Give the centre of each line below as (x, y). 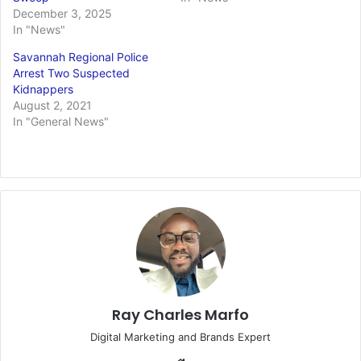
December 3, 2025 (62, 14)
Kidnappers (43, 89)
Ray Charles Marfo (180, 315)
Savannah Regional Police (81, 57)
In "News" (39, 30)
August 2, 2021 (52, 106)
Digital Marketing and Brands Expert (180, 337)
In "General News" (61, 122)
